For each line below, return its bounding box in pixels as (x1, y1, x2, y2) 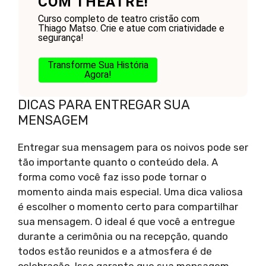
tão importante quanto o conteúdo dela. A (18, 156, 218, 169)
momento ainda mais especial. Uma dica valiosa (18, 186, 243, 198)
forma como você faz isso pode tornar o (18, 171, 207, 183)
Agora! (84, 69, 112, 81)
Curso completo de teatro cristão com (37, 13, 199, 25)
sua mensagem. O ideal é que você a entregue (18, 216, 235, 228)
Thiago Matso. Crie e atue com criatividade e (37, 23, 224, 34)
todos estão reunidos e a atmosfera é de (18, 245, 212, 258)
